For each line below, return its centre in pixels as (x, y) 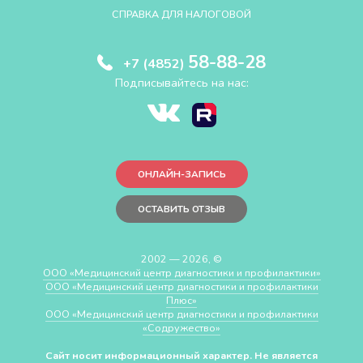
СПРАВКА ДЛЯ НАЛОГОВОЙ (181, 15)
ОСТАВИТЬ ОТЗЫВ (181, 209)
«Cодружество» (181, 328)
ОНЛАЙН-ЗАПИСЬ (181, 175)
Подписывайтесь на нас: (181, 83)
